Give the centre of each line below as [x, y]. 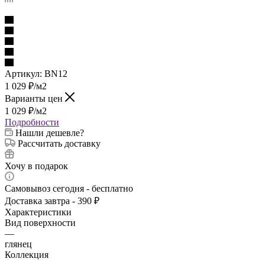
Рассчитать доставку [59, 143]
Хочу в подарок [36, 166]
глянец [18, 244]
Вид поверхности [40, 222]
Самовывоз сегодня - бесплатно [69, 188]
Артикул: [23, 73]
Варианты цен [35, 98]
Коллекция [27, 254]
